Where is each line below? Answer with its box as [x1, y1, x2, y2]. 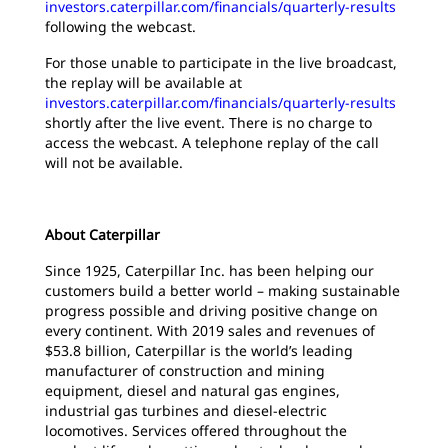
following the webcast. [45, 17, 196, 36]
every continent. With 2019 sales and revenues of [45, 321, 375, 340]
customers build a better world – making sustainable [45, 281, 400, 300]
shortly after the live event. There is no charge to [45, 113, 372, 132]
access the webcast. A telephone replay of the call [45, 133, 379, 152]
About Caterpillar [45, 225, 160, 244]
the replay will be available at [45, 73, 242, 92]
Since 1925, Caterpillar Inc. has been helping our [45, 261, 374, 280]
